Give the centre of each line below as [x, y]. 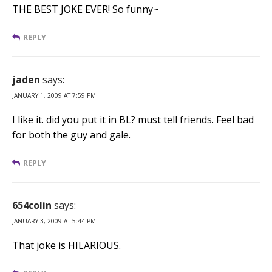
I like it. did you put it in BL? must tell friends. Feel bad [133, 119]
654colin [32, 205]
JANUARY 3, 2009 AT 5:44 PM [54, 221]
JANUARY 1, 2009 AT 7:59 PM [54, 95]
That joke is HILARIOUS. [66, 245]
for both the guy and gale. [71, 134]
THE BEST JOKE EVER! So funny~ [86, 9]
